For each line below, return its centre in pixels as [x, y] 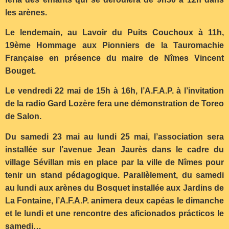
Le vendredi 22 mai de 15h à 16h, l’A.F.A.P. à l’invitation [114, 91]
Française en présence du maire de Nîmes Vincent [114, 58]
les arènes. [26, 12]
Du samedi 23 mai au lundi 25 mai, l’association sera [114, 136]
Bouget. [20, 71]
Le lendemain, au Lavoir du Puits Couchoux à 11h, [114, 32]
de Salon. [23, 117]
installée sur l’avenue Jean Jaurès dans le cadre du [114, 149]
